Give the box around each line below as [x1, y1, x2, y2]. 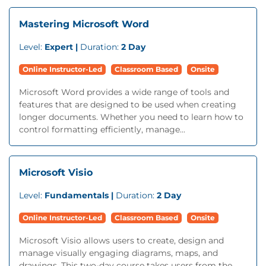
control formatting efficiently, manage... [19, 124, 185, 135]
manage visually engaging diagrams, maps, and [19, 248, 218, 258]
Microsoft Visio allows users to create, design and [19, 235, 224, 246]
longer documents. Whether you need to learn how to [19, 112, 243, 122]
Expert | [45, 42, 80, 52]
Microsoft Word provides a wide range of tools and [19, 87, 229, 97]
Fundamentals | [45, 190, 116, 201]
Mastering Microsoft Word [19, 18, 149, 30]
